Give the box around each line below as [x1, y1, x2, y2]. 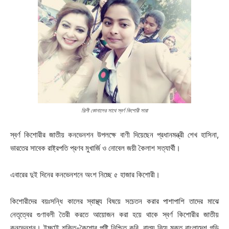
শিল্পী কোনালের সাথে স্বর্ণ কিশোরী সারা [81, 107, 148, 114]
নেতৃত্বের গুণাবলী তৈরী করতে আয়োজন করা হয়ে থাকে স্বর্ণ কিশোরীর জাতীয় [10, 210, 219, 220]
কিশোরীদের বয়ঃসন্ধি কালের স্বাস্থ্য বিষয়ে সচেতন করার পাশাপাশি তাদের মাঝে [10, 196, 219, 207]
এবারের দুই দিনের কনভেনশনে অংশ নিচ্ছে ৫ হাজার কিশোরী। [10, 170, 160, 180]
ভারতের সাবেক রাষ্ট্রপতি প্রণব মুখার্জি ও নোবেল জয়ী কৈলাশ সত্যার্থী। [10, 143, 180, 153]
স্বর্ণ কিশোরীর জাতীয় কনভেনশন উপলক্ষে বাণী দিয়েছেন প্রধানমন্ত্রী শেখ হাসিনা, [10, 130, 219, 140]
